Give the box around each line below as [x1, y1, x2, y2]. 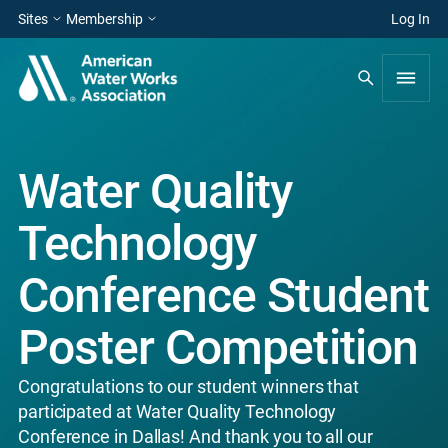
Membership [66, 11, 143, 27]
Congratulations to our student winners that [18, 376, 360, 397]
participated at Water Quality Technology [18, 401, 337, 422]
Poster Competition [18, 319, 418, 376]
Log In [391, 11, 430, 27]
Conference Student [18, 267, 429, 324]
